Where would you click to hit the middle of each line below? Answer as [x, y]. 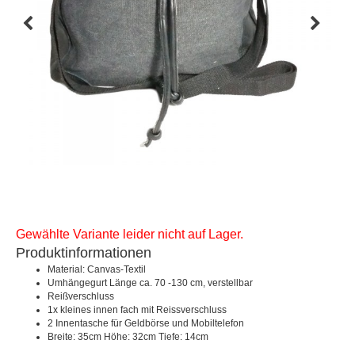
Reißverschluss [81, 296]
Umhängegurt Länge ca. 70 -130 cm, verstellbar [150, 283]
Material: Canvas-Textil [97, 269]
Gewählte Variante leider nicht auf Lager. [130, 234]
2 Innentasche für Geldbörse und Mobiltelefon [146, 323]
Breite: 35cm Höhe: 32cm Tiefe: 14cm [128, 337]
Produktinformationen [84, 253]
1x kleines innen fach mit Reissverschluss [137, 310]
